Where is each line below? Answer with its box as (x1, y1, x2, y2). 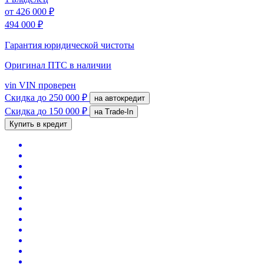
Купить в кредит (9, 119, 67, 128)
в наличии (70, 60, 111, 70)
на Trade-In (105, 107, 133, 116)
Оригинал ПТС (5, 60, 70, 70)
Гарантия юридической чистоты (5, 39, 134, 50)
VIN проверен (16, 80, 76, 90)
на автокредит (105, 93, 145, 103)
